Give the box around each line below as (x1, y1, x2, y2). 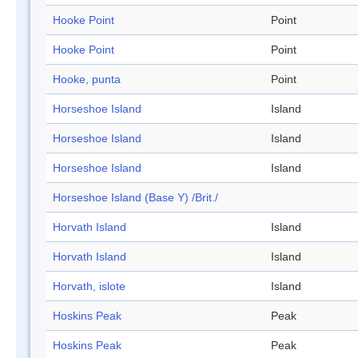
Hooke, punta (53, 73, 121, 86)
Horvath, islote (53, 280, 125, 293)
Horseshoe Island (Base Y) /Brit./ (53, 191, 218, 205)
